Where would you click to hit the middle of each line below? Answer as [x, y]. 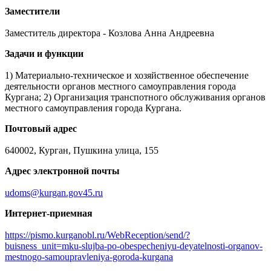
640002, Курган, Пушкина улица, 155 [82, 150]
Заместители [32, 11]
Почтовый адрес [41, 128]
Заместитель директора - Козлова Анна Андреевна [109, 33]
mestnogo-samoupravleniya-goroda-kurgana [89, 256]
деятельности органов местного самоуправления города [120, 86]
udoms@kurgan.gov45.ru [54, 192]
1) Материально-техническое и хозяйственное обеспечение [127, 75]
